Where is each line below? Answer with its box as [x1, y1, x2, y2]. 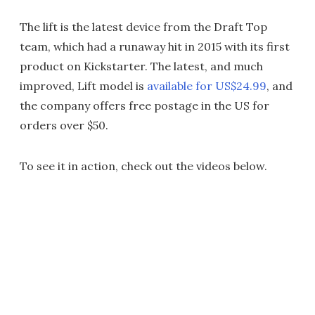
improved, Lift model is [20, 79, 147, 94]
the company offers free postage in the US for [20, 98, 269, 113]
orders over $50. [20, 118, 108, 133]
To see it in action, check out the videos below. [20, 159, 267, 174]
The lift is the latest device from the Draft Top [20, 20, 267, 34]
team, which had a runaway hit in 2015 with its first [20, 39, 290, 54]
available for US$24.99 [147, 79, 266, 94]
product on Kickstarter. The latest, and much [20, 59, 263, 74]
